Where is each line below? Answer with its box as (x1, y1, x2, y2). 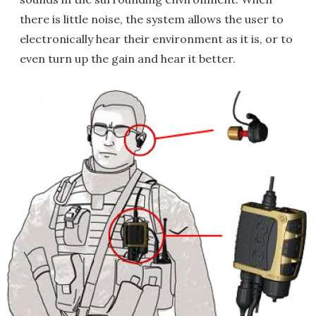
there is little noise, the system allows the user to (20, 12, 284, 26)
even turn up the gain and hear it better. (20, 51, 236, 66)
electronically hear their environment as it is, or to (20, 32, 293, 46)
